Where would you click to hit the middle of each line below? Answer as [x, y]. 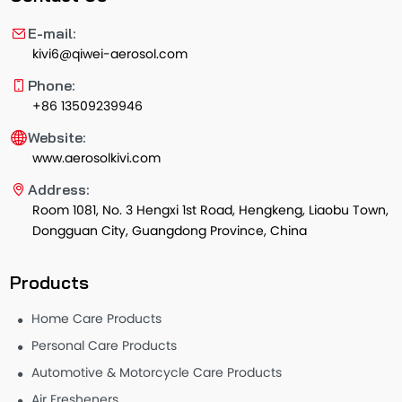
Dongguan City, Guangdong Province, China [170, 232]
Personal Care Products [105, 346]
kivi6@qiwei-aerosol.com [110, 55]
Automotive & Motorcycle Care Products [157, 373]
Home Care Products [97, 319]
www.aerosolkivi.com [97, 159]
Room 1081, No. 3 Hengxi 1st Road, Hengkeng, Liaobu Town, [211, 211]
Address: [59, 189]
